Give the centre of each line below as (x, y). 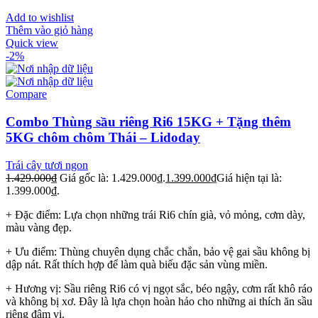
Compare (26, 94)
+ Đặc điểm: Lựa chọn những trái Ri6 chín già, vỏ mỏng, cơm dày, (155, 214)
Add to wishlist (40, 18)
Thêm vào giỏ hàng (49, 31)
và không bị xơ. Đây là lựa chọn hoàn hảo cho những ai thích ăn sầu (159, 301)
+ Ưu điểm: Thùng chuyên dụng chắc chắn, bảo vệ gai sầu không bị (158, 251)
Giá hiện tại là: (249, 177)
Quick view (32, 43)
